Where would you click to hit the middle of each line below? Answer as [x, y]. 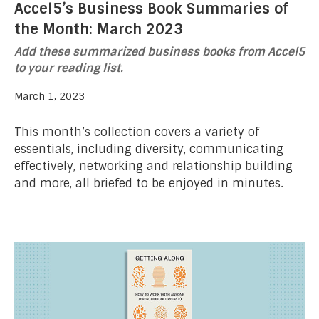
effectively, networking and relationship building [153, 166]
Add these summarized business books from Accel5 [159, 51]
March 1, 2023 [49, 96]
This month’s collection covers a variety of [137, 132]
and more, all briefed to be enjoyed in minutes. [149, 183]
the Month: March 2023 [99, 30]
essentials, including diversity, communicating [149, 149]
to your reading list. [69, 68]
